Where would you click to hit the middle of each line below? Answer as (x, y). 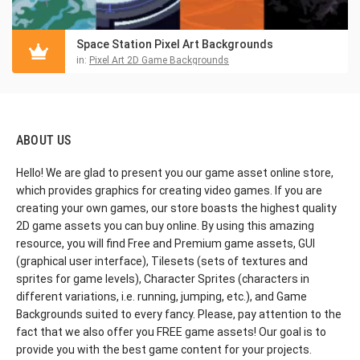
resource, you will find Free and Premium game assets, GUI (166, 243)
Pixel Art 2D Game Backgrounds (159, 60)
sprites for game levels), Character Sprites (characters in (163, 278)
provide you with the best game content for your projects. (164, 349)
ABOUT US (44, 140)
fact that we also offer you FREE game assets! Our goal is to (171, 331)
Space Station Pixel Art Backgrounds (175, 44)
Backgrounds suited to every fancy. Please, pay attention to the (179, 314)
